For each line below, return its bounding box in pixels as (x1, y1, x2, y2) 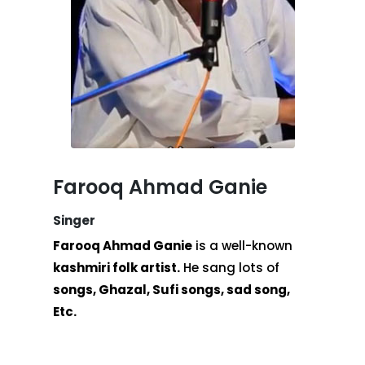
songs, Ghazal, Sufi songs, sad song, (53, 281, 290, 299)
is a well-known (192, 237, 292, 255)
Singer (53, 211, 95, 229)
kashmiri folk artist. (53, 259, 180, 277)
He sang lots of (180, 259, 279, 277)
